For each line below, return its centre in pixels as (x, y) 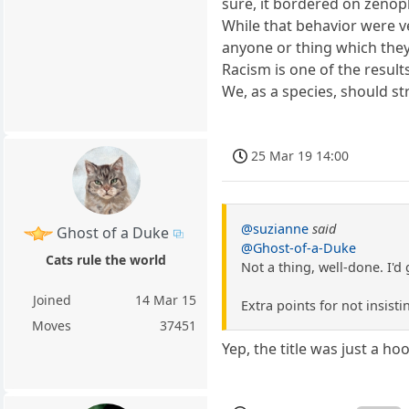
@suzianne (275, 228)
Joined (52, 299)
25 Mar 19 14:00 (300, 155)
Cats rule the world (106, 259)
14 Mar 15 (166, 299)
